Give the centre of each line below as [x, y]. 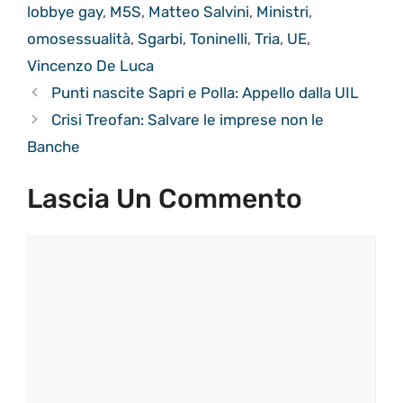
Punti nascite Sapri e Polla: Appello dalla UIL [206, 92]
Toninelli [219, 38]
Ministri [282, 11]
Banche [54, 146]
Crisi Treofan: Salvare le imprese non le [188, 119]
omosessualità [79, 38]
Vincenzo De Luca [90, 65]
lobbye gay [65, 11]
